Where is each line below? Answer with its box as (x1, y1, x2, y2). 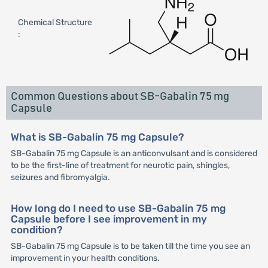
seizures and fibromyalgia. (10, 172, 110, 182)
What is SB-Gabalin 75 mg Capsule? (10, 131, 184, 143)
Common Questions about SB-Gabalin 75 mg (10, 91, 229, 102)
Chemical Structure (17, 17, 92, 28)
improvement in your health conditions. (10, 253, 160, 264)
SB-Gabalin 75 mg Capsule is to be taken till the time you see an (10, 241, 250, 252)
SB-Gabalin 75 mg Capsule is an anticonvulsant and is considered (10, 148, 257, 159)
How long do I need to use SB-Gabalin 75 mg (10, 202, 226, 215)
